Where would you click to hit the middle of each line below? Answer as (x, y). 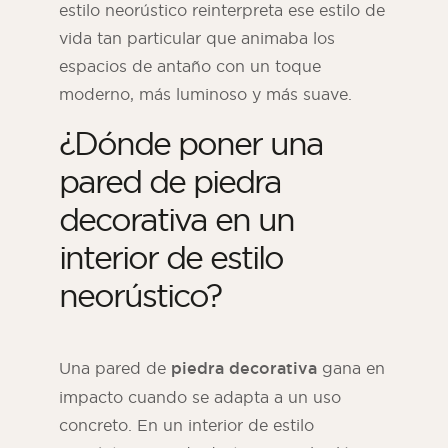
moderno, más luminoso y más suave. (205, 94)
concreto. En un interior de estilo (186, 425)
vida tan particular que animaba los (197, 38)
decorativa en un (176, 219)
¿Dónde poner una (191, 143)
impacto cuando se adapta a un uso (200, 397)
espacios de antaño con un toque (190, 66)
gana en (351, 368)
